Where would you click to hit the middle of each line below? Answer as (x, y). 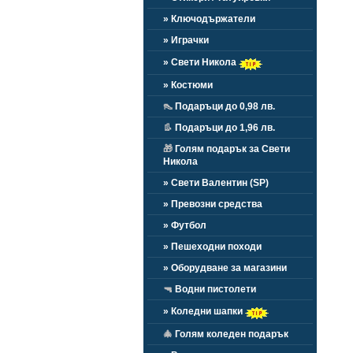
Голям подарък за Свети (231, 149)
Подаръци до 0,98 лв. (224, 106)
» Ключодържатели (209, 19)
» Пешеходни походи (212, 247)
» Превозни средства (213, 204)
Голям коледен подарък (230, 334)
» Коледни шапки (204, 311)
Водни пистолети (214, 289)
